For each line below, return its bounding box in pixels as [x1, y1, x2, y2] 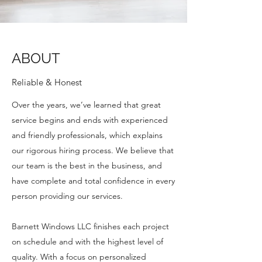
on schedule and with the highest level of [12, 236, 163, 247]
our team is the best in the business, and [12, 160, 162, 171]
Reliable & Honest [12, 77, 82, 88]
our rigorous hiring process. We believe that [12, 145, 174, 156]
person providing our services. [12, 191, 123, 201]
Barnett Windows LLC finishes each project [12, 221, 169, 232]
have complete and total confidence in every [12, 175, 175, 186]
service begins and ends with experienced [12, 115, 168, 125]
